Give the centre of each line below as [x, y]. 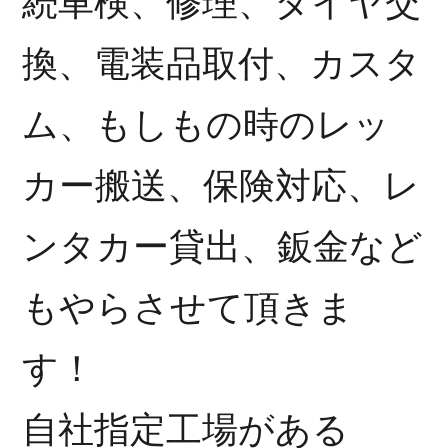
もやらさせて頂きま [188, 308]
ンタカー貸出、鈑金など [223, 247]
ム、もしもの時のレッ [206, 125]
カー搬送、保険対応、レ [221, 186]
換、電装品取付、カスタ [222, 64]
